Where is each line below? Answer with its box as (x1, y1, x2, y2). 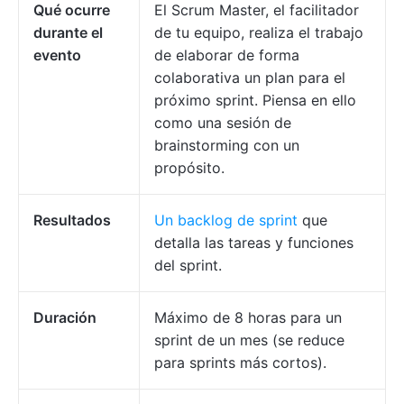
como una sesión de (154, 114, 291, 133)
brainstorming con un (154, 136, 299, 155)
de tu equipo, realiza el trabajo (154, 23, 363, 42)
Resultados (33, 211, 111, 230)
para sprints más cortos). (154, 353, 326, 372)
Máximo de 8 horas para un (154, 308, 342, 327)
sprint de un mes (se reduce (154, 331, 344, 350)
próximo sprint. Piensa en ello (154, 91, 356, 110)
